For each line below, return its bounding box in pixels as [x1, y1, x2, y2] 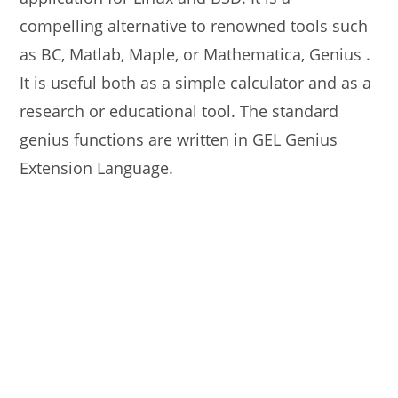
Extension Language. [20, 157, 174, 179]
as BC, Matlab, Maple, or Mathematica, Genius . [20, 44, 371, 65]
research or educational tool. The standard [20, 100, 339, 122]
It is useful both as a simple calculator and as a [20, 72, 372, 93]
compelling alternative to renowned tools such [20, 15, 369, 36]
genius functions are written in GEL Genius [20, 129, 338, 150]
